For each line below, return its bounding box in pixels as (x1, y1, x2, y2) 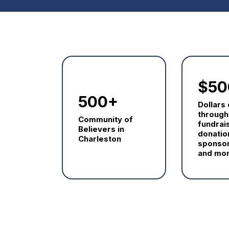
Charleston (78, 133, 122, 144)
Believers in (78, 124, 125, 134)
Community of (78, 114, 133, 124)
